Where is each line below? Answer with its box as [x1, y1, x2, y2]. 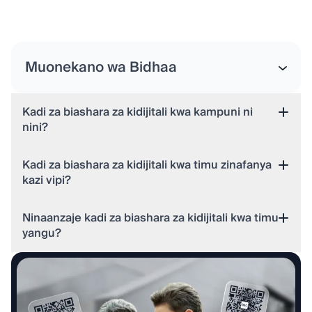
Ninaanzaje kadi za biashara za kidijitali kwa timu [22, 208, 279, 228]
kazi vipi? [22, 170, 71, 190]
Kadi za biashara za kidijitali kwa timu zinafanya [22, 155, 272, 175]
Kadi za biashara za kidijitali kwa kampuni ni [22, 102, 253, 122]
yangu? [22, 223, 61, 243]
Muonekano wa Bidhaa [25, 55, 177, 79]
